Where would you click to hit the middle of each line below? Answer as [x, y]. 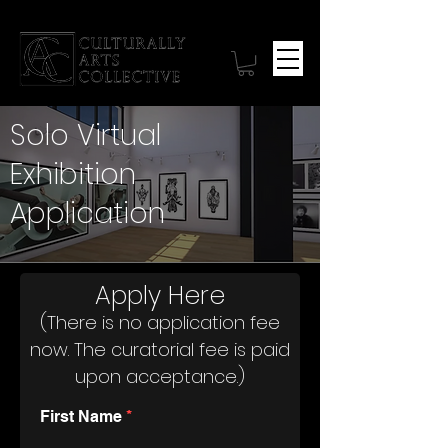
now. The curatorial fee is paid [160, 350]
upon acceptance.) [160, 377]
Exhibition [73, 175]
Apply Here [160, 296]
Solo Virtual [85, 136]
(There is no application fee [160, 323]
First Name [81, 417]
